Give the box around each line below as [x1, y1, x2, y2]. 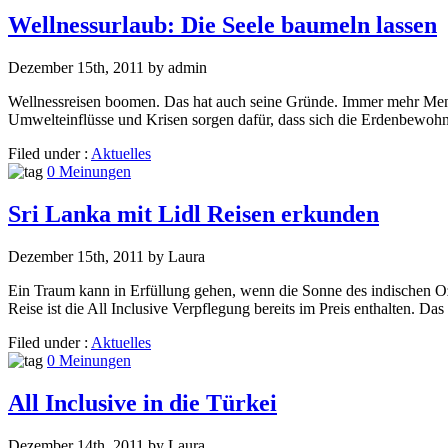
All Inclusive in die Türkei [8, 389, 277, 416]
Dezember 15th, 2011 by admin [8, 58, 207, 76]
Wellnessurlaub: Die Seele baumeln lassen [8, 12, 437, 39]
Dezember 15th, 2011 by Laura [8, 247, 205, 265]
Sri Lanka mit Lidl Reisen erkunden [8, 200, 379, 227]
